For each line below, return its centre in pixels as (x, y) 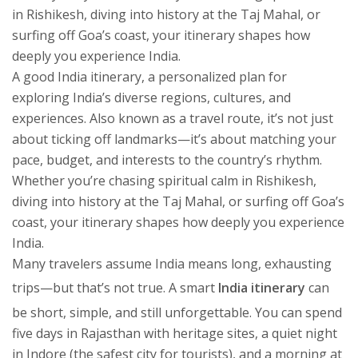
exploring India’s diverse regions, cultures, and (151, 97)
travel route (225, 118)
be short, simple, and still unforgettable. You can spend (177, 312)
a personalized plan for (217, 77)
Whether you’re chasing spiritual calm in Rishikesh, (164, 181)
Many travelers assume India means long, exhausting (172, 264)
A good (35, 77)
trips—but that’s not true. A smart (115, 288)
